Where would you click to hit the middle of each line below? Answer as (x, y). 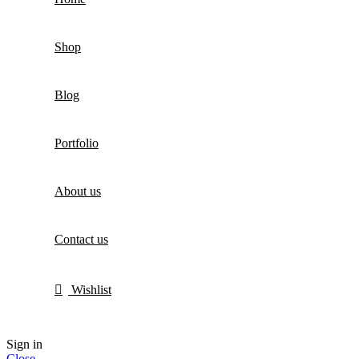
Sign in (24, 345)
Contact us (81, 240)
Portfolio (77, 143)
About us (78, 192)
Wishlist (91, 290)
